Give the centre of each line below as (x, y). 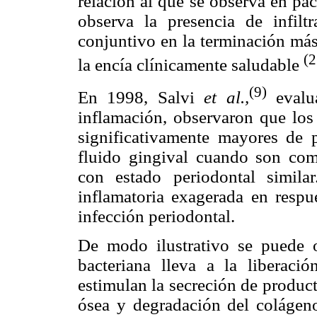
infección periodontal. (156, 216)
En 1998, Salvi (141, 97)
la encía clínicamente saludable (191, 64)
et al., (226, 97)
